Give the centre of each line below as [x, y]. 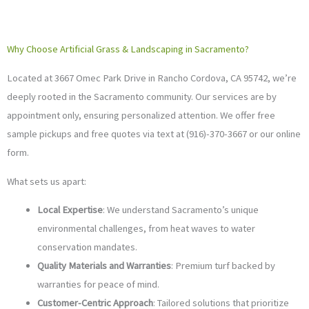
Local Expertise [70, 210]
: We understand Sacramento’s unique [180, 210]
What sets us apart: [47, 181]
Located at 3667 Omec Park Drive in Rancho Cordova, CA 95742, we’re [152, 78]
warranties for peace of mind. [98, 285]
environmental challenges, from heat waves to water [146, 229]
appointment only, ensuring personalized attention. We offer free [141, 116]
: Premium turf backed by [223, 266]
